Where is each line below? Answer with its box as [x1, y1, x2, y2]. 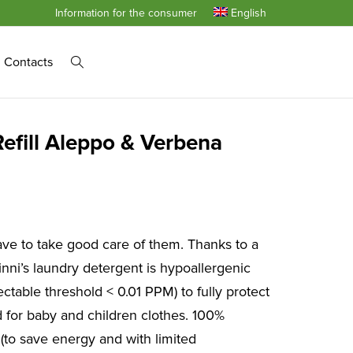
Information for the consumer [54, 6, 197, 20]
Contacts [4, 54, 54, 70]
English [231, 6, 266, 20]
